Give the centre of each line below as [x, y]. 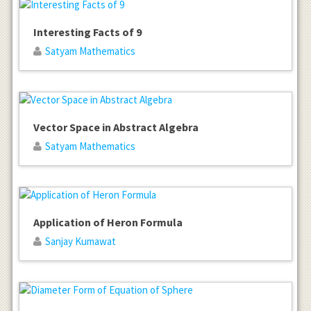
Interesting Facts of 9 [87, 32]
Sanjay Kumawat [80, 242]
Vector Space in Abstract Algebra [116, 127]
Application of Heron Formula [108, 222]
